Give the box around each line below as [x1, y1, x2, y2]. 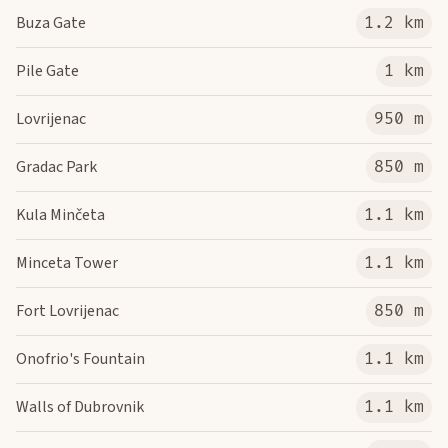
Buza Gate [16, 12, 86, 34]
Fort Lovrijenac [16, 300, 119, 322]
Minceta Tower [16, 252, 118, 274]
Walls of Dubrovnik [16, 396, 144, 418]
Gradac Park [16, 156, 97, 178]
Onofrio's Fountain [16, 348, 145, 370]
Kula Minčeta [16, 204, 105, 226]
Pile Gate [16, 60, 79, 82]
